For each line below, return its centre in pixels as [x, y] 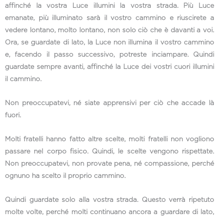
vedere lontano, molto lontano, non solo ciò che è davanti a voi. [109, 30]
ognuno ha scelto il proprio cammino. [65, 176]
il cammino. [23, 79]
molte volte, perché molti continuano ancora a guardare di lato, [109, 212]
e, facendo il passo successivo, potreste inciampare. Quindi [109, 55]
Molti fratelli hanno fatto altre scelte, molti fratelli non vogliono [109, 139]
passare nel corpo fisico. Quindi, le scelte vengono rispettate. [109, 151]
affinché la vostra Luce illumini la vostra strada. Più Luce [109, 6]
